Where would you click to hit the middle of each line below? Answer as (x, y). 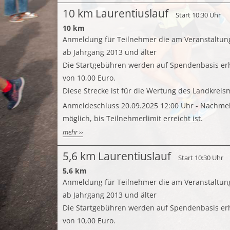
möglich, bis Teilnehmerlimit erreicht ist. (133, 118)
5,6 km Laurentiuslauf (117, 156)
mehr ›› (73, 132)
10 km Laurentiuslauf (116, 13)
